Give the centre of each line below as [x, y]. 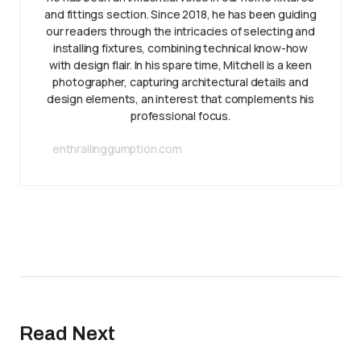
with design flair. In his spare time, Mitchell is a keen [180, 65]
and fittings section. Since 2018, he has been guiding [180, 15]
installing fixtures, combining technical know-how [180, 48]
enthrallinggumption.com [117, 149]
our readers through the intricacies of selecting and [180, 31]
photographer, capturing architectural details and [180, 82]
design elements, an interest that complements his [180, 99]
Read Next [67, 334]
